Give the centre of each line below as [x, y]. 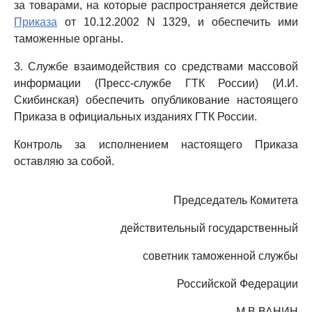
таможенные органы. [69, 39]
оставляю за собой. [64, 161]
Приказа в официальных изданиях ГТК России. [135, 117]
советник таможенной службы [220, 256]
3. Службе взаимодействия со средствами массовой [156, 67]
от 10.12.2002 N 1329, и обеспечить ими [178, 22]
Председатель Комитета [236, 200]
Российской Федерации [237, 284]
